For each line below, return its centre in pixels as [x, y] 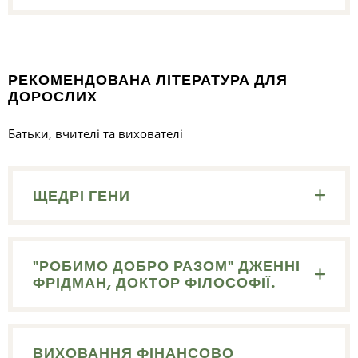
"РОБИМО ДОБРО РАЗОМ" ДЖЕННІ [167, 266]
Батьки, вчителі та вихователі [95, 134]
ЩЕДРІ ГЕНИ [82, 196]
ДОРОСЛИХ [53, 96]
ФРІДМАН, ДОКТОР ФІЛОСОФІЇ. [155, 283]
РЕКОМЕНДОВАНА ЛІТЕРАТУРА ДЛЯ [148, 79]
